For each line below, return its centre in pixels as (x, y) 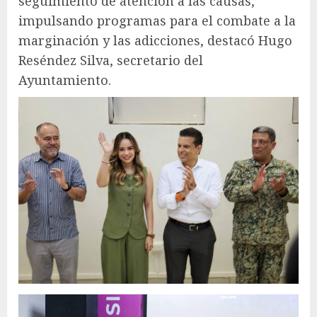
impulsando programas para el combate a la (157, 20)
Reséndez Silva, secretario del (111, 60)
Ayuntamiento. (65, 80)
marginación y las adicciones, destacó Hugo (155, 40)
